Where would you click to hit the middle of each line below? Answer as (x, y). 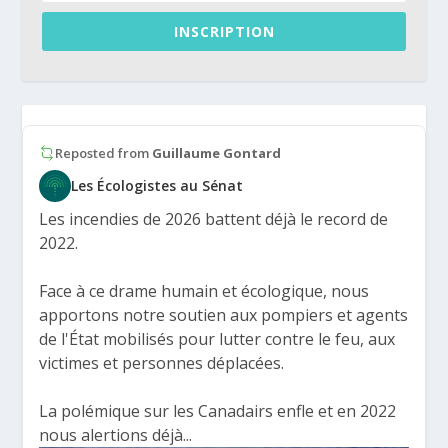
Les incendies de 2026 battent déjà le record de (214, 218)
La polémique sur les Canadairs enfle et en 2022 (218, 410)
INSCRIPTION (224, 31)
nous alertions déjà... (116, 434)
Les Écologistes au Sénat (157, 186)
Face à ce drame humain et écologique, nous (204, 290)
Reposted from (104, 152)
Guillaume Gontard (217, 152)
